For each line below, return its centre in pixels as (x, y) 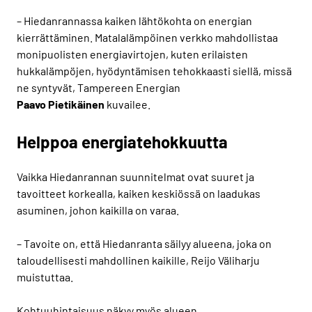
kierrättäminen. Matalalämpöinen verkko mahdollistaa (147, 37)
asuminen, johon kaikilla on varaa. (98, 210)
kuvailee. (127, 104)
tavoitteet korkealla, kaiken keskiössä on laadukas (139, 193)
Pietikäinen (76, 104)
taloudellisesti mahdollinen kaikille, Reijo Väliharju (138, 260)
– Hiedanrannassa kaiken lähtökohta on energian (134, 20)
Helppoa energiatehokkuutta (122, 141)
